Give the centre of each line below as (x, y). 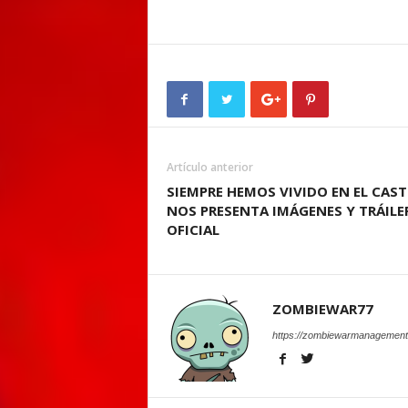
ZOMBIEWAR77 (322, 309)
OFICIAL (193, 229)
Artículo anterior (209, 167)
